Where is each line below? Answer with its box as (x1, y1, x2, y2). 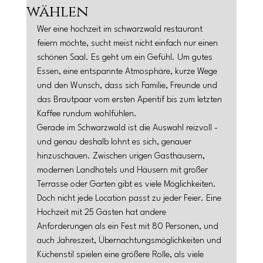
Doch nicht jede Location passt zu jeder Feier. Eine (36, 194, 224, 203)
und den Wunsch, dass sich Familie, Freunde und (36, 82, 220, 90)
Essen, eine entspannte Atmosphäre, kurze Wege (36, 68, 220, 76)
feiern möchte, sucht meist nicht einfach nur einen (36, 39, 220, 48)
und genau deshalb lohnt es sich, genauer (36, 138, 194, 147)
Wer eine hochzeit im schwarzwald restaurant (36, 25, 205, 34)
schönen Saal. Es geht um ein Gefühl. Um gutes (36, 53, 215, 62)
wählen (26, 2, 89, 22)
